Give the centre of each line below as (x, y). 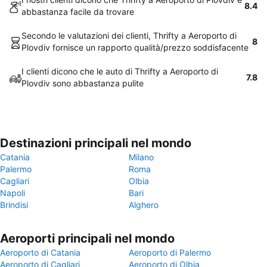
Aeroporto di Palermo (170, 252)
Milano (141, 157)
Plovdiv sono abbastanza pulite (83, 83)
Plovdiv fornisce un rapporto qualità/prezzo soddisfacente (135, 47)
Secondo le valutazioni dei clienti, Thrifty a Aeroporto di (129, 35)
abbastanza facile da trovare (78, 12)
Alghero (144, 205)
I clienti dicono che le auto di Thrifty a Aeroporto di (120, 71)
